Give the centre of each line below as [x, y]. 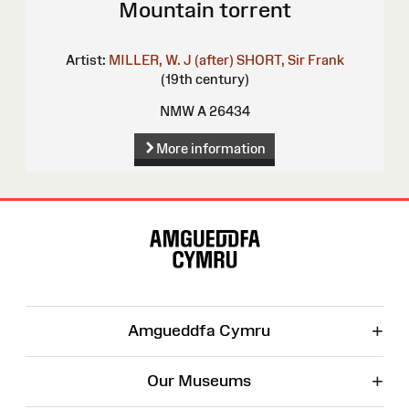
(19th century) [204, 79]
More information [210, 149]
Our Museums [199, 381]
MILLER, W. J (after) [171, 60]
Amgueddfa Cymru [199, 331]
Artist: [85, 60]
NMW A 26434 [204, 111]
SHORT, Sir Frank [290, 60]
